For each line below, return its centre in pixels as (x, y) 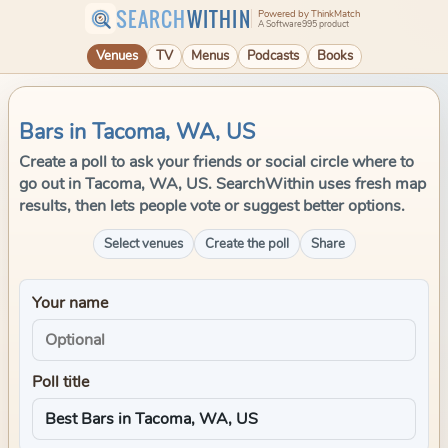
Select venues (143, 244)
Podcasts (272, 56)
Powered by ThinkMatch (308, 14)
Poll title (60, 382)
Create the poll (246, 244)
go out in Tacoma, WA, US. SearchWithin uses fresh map (222, 184)
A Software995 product (303, 23)
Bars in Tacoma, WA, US (137, 132)
